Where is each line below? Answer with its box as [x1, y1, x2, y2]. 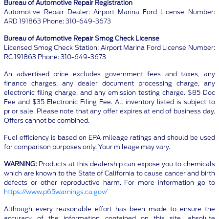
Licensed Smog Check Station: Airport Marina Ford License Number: [4, 44, 215, 52]
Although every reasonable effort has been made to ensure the [4, 205, 215, 213]
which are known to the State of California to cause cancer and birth [4, 170, 215, 177]
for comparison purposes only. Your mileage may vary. [4, 143, 171, 151]
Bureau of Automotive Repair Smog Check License [4, 35, 160, 43]
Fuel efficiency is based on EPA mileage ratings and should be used [4, 134, 215, 142]
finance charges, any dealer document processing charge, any [4, 80, 215, 88]
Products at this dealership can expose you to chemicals [37, 160, 215, 168]
